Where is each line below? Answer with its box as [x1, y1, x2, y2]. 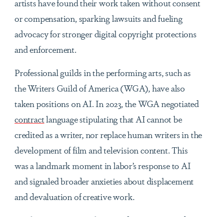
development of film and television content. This [15, 143, 188, 156]
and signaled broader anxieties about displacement [15, 174, 194, 187]
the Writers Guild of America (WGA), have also [15, 81, 185, 94]
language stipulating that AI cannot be [44, 112, 182, 125]
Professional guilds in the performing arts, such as [15, 66, 191, 79]
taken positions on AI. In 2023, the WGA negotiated [15, 97, 199, 110]
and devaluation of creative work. [15, 190, 135, 203]
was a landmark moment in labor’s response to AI [15, 159, 191, 172]
